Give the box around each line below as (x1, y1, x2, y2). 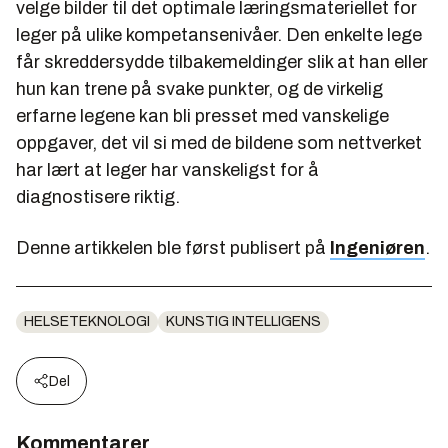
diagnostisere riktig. (16, 186, 180, 207)
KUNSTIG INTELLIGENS (166, 313, 321, 329)
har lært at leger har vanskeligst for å (16, 159, 319, 180)
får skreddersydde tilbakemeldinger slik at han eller (16, 51, 428, 72)
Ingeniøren (330, 237, 425, 258)
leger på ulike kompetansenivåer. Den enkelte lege (16, 24, 422, 45)
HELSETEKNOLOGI (24, 313, 150, 329)
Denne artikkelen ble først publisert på (16, 237, 330, 258)
